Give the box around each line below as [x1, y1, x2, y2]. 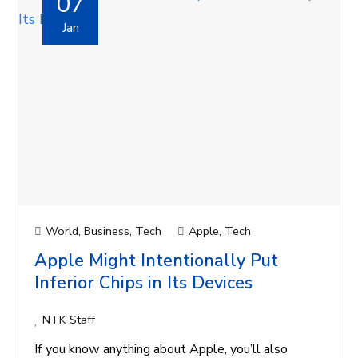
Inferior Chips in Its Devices [34, 270, 253, 295]
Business [84, 222, 130, 239]
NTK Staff [42, 311, 96, 328]
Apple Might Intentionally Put [34, 248, 279, 272]
